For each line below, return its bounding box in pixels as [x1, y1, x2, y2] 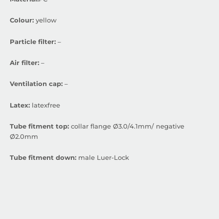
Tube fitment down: [10, 154, 76, 162]
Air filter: [10, 59, 41, 66]
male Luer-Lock [76, 154, 129, 162]
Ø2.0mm [10, 132, 38, 140]
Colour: [10, 17, 34, 24]
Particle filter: [10, 38, 56, 45]
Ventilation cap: [10, 80, 63, 88]
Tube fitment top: [10, 122, 69, 130]
